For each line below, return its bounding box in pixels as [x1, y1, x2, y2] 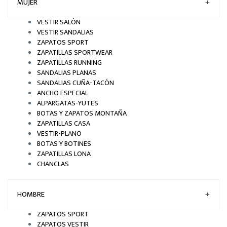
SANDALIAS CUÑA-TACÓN [37, 77, 114, 89]
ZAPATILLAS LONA [37, 148, 91, 160]
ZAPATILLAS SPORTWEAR [37, 47, 112, 58]
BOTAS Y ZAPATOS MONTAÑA [37, 107, 127, 119]
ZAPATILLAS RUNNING [37, 57, 102, 68]
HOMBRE [17, 188, 45, 201]
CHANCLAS [37, 158, 69, 170]
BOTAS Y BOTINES [37, 138, 91, 149]
